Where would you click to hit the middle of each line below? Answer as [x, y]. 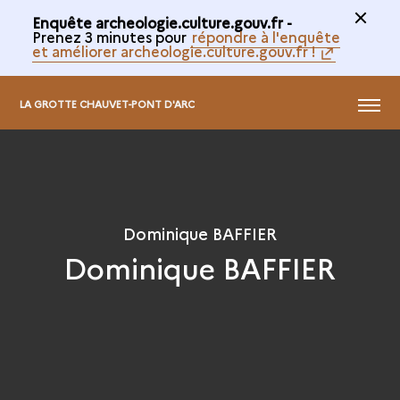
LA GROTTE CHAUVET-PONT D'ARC [108, 104]
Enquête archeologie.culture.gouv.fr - [162, 22]
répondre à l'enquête [266, 37]
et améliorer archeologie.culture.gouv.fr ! [174, 51]
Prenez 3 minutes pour [111, 37]
